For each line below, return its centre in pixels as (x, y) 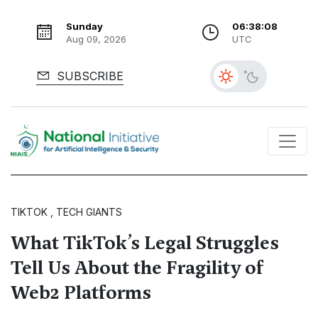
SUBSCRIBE (88, 76)
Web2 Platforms (81, 293)
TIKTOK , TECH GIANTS (66, 212)
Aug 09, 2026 (96, 39)
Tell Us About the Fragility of (137, 268)
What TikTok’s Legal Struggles (145, 243)
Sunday (84, 26)
